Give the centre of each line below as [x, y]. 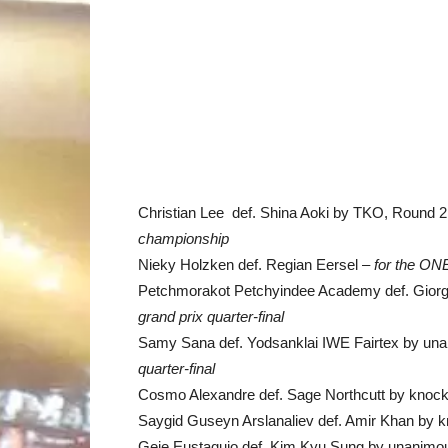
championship [183, 238]
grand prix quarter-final [211, 316]
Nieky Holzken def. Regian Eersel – [256, 264]
